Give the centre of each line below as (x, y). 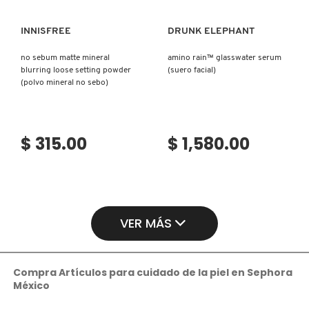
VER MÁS (146, 223)
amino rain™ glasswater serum (224, 58)
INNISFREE (46, 32)
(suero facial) (191, 71)
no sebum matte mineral (65, 58)
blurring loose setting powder (76, 71)
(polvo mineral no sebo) (64, 83)
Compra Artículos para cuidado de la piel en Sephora (153, 273)
